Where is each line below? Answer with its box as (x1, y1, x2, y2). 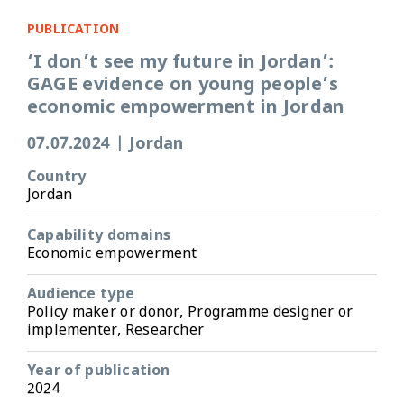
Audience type (27, 284, 134, 305)
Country (27, 167, 87, 188)
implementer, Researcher (27, 320, 204, 341)
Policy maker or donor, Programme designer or (27, 302, 353, 323)
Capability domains (27, 225, 170, 246)
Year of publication (27, 361, 170, 381)
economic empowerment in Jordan (27, 96, 345, 120)
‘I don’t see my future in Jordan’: (27, 50, 335, 75)
